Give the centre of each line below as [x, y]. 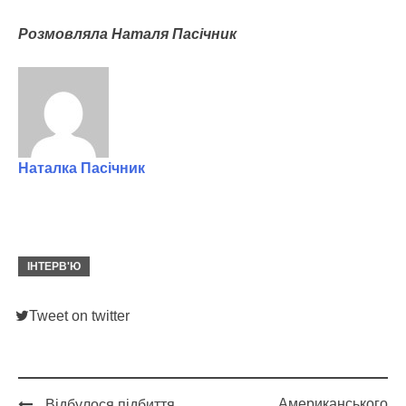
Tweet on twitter [79, 316]
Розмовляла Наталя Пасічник [127, 34]
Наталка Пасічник [82, 168]
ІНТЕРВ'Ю [54, 267]
